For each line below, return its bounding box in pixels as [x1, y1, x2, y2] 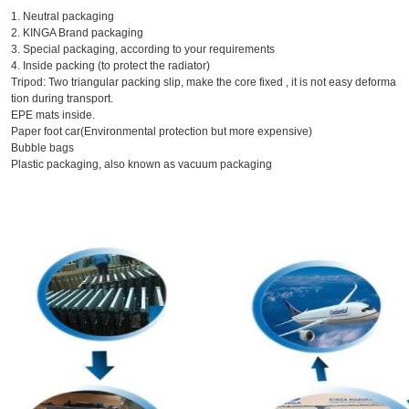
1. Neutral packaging [11, 10, 114, 24]
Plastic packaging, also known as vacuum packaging [11, 158, 272, 172]
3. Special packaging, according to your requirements [11, 43, 275, 57]
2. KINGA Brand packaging [11, 26, 143, 40]
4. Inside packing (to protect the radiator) [11, 59, 210, 73]
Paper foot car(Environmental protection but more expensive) [11, 125, 312, 139]
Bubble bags [11, 142, 74, 155]
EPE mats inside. [11, 109, 95, 122]
